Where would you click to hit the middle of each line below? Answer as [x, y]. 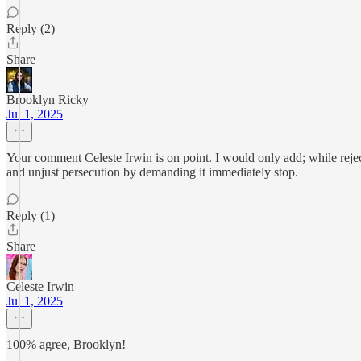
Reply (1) [31, 216]
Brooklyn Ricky [48, 100]
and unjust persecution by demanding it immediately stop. [152, 172]
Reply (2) [31, 29]
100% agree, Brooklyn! [66, 344]
